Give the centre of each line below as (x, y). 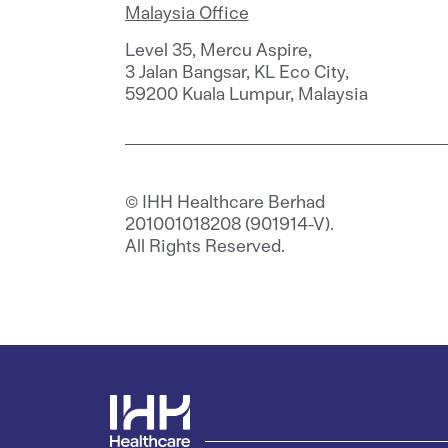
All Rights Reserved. (204, 244)
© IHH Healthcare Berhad (224, 200)
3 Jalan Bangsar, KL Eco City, (236, 70)
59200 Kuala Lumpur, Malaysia (246, 92)
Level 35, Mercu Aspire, (218, 48)
